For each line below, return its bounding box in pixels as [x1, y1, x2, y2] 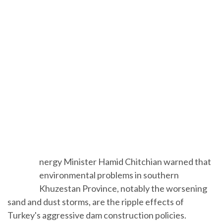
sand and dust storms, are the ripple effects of [7, 207, 184, 219]
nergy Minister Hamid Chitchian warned [45, 167, 199, 178]
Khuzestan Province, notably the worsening [45, 194, 213, 205]
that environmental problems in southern [45, 180, 202, 192]
